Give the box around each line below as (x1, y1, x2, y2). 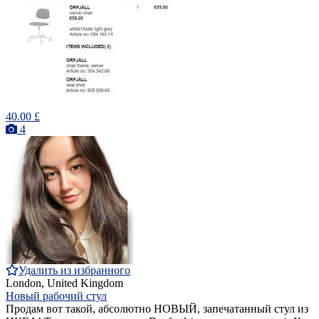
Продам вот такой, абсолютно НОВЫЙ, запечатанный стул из (6, 303, 308, 315)
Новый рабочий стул (6, 290, 107, 303)
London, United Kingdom (6, 277, 123, 290)
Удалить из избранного (19, 264, 130, 277)
